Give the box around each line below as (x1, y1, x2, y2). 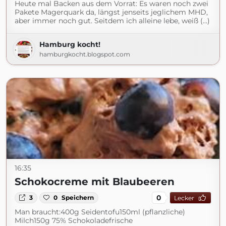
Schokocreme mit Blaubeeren (15, 176, 175, 188)
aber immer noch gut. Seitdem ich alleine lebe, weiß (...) (15, 16, 210, 25)
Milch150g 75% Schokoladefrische (15, 216, 133, 225)
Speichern (62, 194, 94, 201)
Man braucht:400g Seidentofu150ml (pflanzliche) (15, 207, 185, 216)
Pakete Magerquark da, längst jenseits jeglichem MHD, (15, 8, 208, 17)
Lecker (174, 194, 194, 202)
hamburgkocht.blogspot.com (39, 50, 130, 58)
